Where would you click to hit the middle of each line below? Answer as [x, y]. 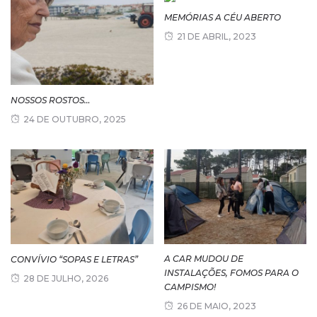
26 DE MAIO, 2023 [216, 306]
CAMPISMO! [190, 287]
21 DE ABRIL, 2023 [216, 36]
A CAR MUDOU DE [203, 258]
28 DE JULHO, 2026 [66, 278]
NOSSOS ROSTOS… [50, 100]
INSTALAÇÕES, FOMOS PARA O [231, 272]
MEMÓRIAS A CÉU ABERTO [222, 17]
